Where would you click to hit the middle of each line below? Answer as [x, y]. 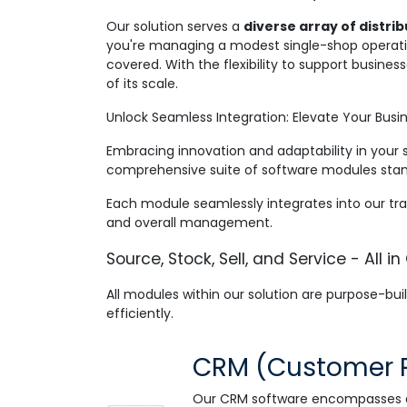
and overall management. [189, 223]
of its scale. [142, 84]
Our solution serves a [175, 26]
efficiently [139, 313]
